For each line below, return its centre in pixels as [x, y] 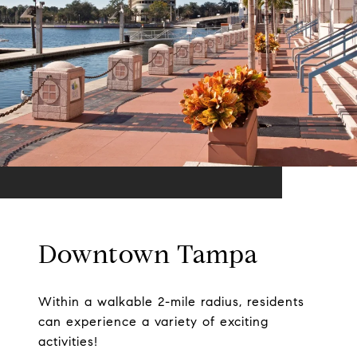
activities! [68, 342]
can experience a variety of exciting [153, 322]
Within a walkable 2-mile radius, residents [171, 302]
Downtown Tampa [148, 255]
